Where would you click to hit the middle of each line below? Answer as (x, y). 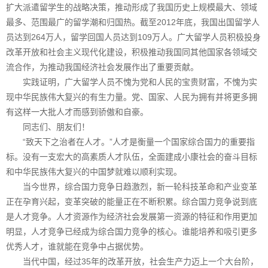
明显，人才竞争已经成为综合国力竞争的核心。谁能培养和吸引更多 (132, 231)
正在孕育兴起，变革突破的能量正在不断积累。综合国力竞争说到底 (132, 201)
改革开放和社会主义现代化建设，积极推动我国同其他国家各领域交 (132, 52)
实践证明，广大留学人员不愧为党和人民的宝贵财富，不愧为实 (132, 82)
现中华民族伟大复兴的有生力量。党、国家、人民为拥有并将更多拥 (132, 97)
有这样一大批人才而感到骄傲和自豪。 (77, 112)
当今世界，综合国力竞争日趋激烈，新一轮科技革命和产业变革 (132, 186)
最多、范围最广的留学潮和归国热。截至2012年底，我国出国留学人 (133, 22)
